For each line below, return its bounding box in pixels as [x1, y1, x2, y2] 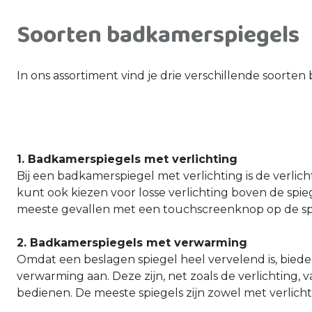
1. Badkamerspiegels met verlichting [17, 153, 237, 166]
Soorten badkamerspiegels [17, 16, 299, 54]
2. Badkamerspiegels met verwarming [17, 236, 247, 249]
